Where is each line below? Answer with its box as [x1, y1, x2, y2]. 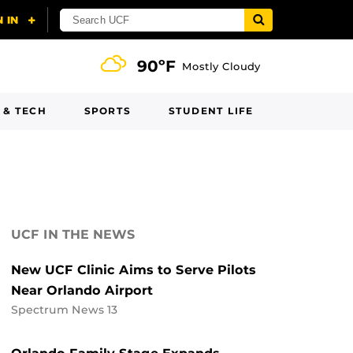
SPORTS [84, 105, 131, 117]
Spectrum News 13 [11, 303, 117, 316]
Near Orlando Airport [11, 283, 153, 298]
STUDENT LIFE [168, 105, 254, 117]
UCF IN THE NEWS [11, 227, 136, 242]
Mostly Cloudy [182, 60, 261, 72]
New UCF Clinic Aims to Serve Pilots [11, 262, 256, 277]
